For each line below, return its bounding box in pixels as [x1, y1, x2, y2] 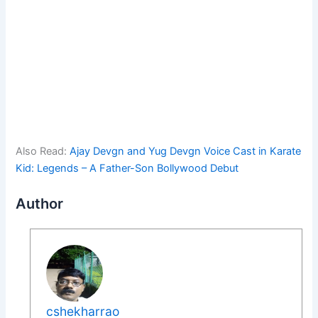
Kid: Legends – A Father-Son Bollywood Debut [16, 161, 239, 175]
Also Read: [16, 144, 70, 158]
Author [16, 195, 64, 213]
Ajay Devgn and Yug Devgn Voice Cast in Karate [70, 144, 302, 158]
